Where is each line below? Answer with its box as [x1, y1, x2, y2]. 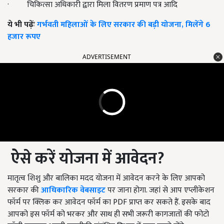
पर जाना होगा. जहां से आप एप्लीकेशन [107, 183, 214, 197]
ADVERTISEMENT [82, 52, 131, 61]
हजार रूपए [7, 29, 40, 43]
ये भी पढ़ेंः [7, 17, 37, 31]
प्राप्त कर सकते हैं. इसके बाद [129, 195, 210, 209]
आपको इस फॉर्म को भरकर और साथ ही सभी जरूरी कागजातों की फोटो [7, 207, 209, 221]
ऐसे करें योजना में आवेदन [11, 145, 157, 172]
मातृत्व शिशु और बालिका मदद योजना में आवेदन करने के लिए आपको [7, 171, 205, 185]
